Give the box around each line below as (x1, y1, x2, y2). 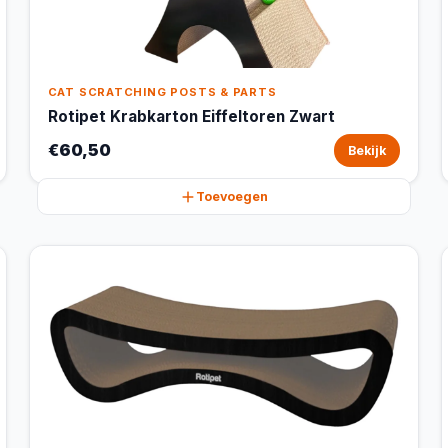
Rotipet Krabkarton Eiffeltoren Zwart (47, 107, 335, 126)
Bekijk (348, 143, 387, 158)
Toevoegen (195, 189, 268, 204)
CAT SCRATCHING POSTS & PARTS (47, 85, 277, 99)
